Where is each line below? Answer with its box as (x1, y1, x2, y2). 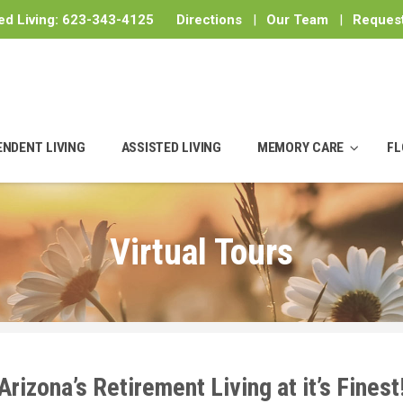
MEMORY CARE (256, 139, 344, 156)
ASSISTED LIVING (121, 139, 221, 156)
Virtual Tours (110, 231, 293, 273)
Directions (176, 12, 242, 28)
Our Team (266, 12, 328, 28)
